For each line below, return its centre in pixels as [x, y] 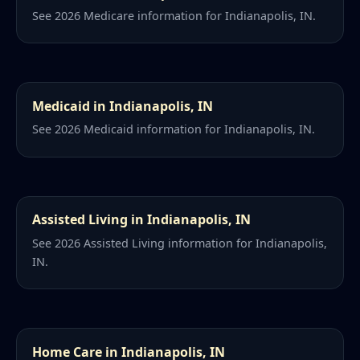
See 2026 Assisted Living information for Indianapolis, [180, 243]
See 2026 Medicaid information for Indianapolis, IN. [174, 129]
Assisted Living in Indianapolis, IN [142, 220]
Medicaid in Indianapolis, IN [123, 106]
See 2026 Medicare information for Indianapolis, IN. [174, 16]
